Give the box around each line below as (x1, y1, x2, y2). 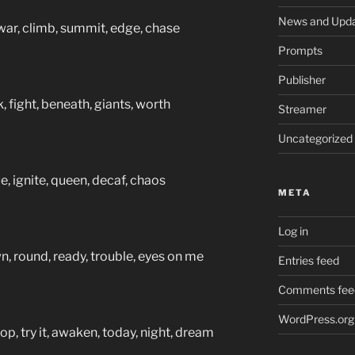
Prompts (277, 43, 323, 57)
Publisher (277, 72, 326, 86)
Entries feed (277, 253, 339, 267)
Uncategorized (277, 131, 353, 145)
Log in (277, 223, 308, 238)
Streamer (277, 101, 326, 116)
